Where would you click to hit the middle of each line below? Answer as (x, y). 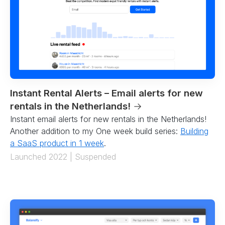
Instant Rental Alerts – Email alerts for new (106, 93)
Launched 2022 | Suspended (63, 156)
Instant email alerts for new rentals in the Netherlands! (108, 119)
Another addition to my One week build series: (95, 131)
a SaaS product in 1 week (57, 143)
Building (194, 131)
